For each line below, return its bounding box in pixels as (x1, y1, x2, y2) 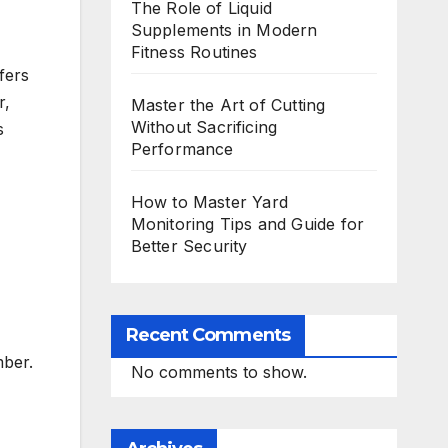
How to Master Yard (130, 192, 289, 213)
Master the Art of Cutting (130, 95, 326, 116)
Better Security (130, 236, 248, 257)
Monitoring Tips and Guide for (130, 214, 365, 235)
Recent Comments (125, 324, 290, 347)
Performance (130, 139, 234, 160)
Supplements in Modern (130, 20, 318, 41)
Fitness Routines (130, 42, 258, 63)
